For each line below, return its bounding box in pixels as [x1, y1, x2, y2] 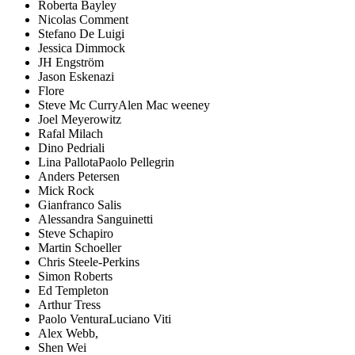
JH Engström [38, 55, 104, 70]
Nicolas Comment [38, 13, 128, 27]
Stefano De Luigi [38, 27, 124, 41]
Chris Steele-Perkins [38, 255, 139, 269]
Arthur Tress [38, 298, 101, 312]
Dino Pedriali [38, 141, 105, 155]
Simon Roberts [38, 269, 113, 284]
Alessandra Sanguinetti [38, 212, 153, 227]
